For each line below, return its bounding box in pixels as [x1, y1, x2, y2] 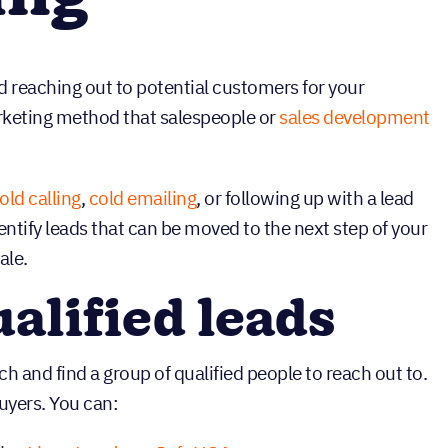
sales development [279, 104, 430, 129]
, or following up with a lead [196, 185, 414, 210]
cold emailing [88, 185, 197, 210]
